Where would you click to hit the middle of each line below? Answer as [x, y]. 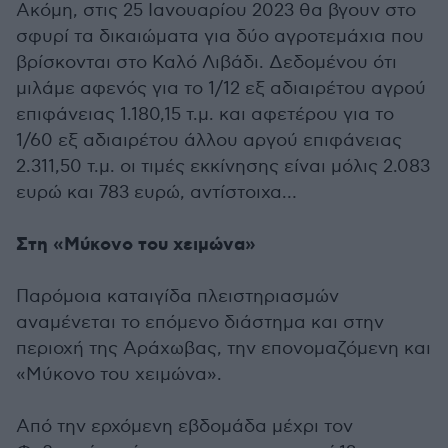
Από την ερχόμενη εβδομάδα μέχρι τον [184, 427]
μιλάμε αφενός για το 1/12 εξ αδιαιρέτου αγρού [221, 89]
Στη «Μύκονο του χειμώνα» [136, 245]
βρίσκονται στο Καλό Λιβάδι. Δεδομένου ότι [206, 63]
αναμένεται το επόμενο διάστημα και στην [200, 323]
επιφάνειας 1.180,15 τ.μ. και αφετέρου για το [205, 115]
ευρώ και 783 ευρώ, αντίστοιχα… [156, 193]
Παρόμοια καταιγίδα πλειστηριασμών [177, 297]
